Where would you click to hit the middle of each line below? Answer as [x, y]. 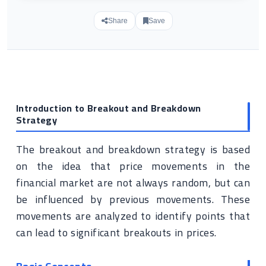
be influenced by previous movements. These [133, 199]
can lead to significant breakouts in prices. [116, 232]
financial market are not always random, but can [133, 183]
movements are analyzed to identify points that [133, 216]
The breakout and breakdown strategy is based [133, 149]
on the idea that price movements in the [133, 166]
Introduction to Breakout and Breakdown [109, 108]
